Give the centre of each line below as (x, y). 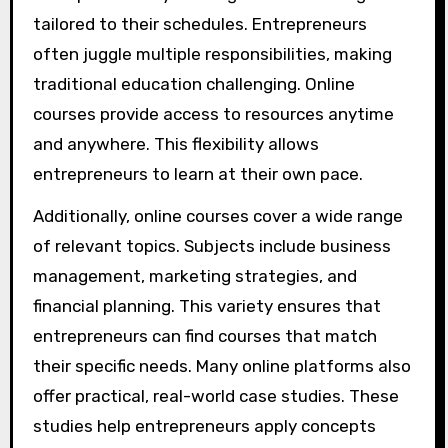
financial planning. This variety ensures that (206, 306)
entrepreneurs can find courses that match (204, 336)
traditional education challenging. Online (193, 83)
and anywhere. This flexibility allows (175, 143)
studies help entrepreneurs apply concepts (204, 426)
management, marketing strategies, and (194, 276)
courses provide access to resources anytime (213, 113)
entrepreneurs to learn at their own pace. (197, 173)
